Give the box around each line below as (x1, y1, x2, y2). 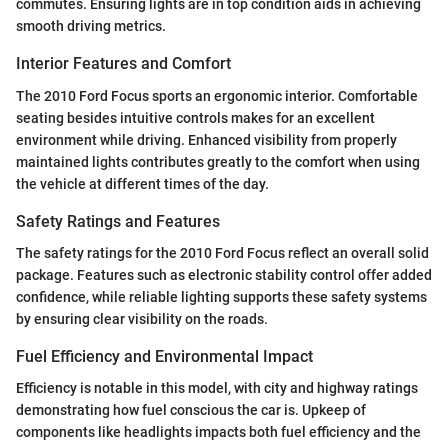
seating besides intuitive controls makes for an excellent (16, 109, 375, 126)
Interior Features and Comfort (16, 54, 231, 74)
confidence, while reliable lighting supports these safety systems (16, 288, 427, 305)
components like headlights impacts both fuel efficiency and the (16, 423, 421, 440)
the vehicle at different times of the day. (16, 175, 269, 192)
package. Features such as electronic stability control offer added (16, 266, 432, 283)
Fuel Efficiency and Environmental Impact (16, 346, 313, 366)
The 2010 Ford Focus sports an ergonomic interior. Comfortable (16, 87, 418, 104)
